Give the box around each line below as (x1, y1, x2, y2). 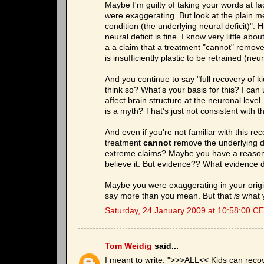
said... (152, 241, 179, 250)
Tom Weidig (105, 241, 152, 250)
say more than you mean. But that (105, 192, 234, 201)
